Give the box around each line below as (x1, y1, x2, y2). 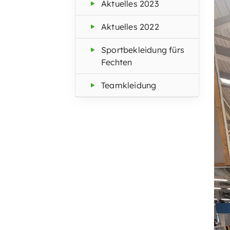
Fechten (101, 55, 132, 66)
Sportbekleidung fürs (101, 43, 184, 54)
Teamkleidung (101, 79, 157, 89)
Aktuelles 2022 (101, 20, 159, 31)
